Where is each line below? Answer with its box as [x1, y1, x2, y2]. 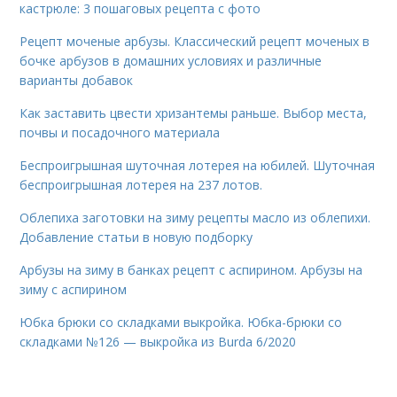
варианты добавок [19, 72, 134, 89]
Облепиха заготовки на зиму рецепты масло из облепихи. [19, 209, 371, 226]
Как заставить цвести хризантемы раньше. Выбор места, [19, 105, 368, 121]
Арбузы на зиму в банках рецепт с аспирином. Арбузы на [19, 261, 363, 278]
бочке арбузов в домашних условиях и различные [19, 52, 323, 69]
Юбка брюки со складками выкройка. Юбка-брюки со [19, 314, 343, 331]
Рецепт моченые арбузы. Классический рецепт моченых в [19, 33, 370, 50]
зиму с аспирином [19, 281, 128, 298]
